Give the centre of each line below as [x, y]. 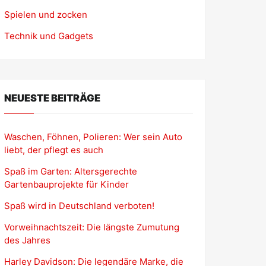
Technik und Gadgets [49, 36]
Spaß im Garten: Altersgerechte [71, 171]
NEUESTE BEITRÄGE [52, 98]
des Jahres [27, 240]
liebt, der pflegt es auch [54, 150]
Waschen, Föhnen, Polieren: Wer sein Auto [93, 137]
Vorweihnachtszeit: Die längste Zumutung [92, 227]
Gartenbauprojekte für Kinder [66, 184]
